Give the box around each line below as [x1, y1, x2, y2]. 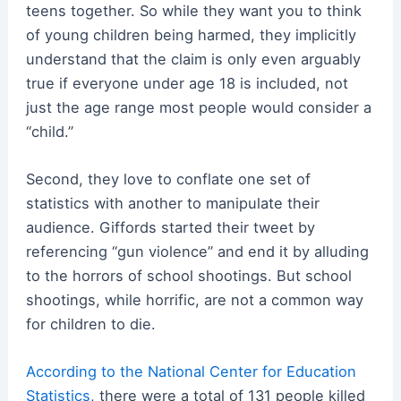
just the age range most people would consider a [25, 98, 371, 116]
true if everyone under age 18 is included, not [25, 73, 348, 92]
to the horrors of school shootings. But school [25, 266, 352, 285]
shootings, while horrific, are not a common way [25, 290, 363, 309]
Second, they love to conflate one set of [25, 169, 311, 188]
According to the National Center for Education [25, 363, 356, 381]
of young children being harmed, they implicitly [25, 25, 356, 44]
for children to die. [25, 314, 156, 333]
